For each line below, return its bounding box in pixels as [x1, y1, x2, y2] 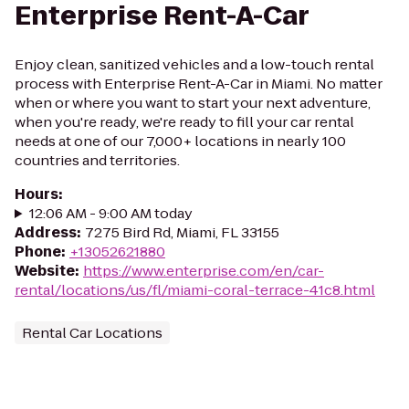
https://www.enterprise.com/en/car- [83, 261, 324, 280]
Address [15, 223, 77, 242]
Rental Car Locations [22, 323, 163, 342]
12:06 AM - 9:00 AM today [28, 204, 193, 223]
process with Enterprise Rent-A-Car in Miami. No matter [15, 74, 383, 93]
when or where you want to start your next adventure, [15, 93, 371, 112]
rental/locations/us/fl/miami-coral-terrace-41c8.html [15, 280, 375, 299]
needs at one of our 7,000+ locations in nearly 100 [15, 131, 346, 151]
